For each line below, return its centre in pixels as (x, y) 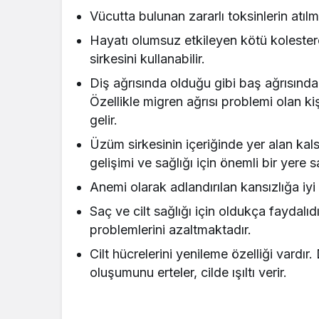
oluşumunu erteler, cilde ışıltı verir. (189, 272)
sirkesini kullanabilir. (148, 58)
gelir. (104, 120)
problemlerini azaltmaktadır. (171, 229)
